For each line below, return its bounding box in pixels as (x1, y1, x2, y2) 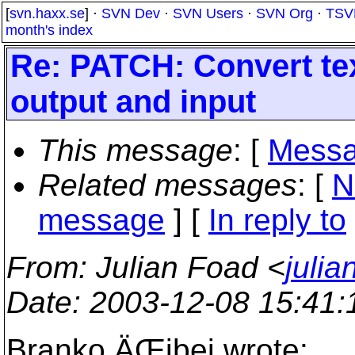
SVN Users (173, 6, 243, 21)
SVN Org (256, 6, 313, 21)
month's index (6, 22, 93, 38)
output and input (10, 84, 256, 119)
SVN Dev (101, 6, 160, 21)
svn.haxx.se (10, 6, 85, 21)
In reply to (208, 203, 346, 237)
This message (38, 133, 233, 167)
